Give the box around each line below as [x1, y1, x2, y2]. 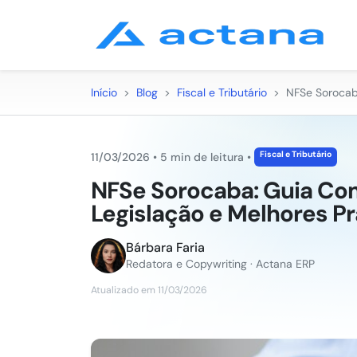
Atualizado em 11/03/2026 [91, 284, 207, 296]
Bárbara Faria [126, 239, 205, 256]
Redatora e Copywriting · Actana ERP [126, 257, 315, 271]
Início [91, 85, 117, 100]
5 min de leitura [160, 150, 244, 164]
